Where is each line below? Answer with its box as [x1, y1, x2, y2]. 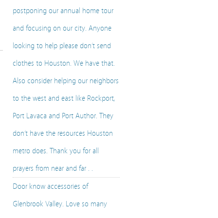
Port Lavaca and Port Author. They [13, 111, 113, 120]
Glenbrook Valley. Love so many [13, 200, 107, 208]
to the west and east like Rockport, [13, 94, 115, 103]
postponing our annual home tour [13, 6, 113, 15]
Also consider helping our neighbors [13, 76, 119, 85]
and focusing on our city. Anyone [13, 24, 111, 33]
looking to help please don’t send [13, 41, 111, 50]
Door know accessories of [13, 182, 88, 191]
